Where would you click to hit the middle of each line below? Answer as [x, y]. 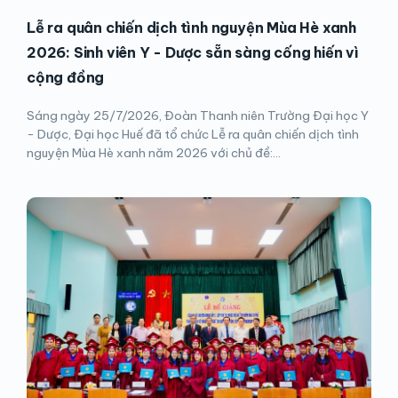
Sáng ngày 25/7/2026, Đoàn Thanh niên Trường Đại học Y [198, 116]
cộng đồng [66, 78]
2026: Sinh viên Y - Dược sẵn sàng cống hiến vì [193, 53]
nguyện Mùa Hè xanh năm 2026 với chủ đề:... [154, 153]
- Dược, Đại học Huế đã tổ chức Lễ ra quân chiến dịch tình [193, 135]
